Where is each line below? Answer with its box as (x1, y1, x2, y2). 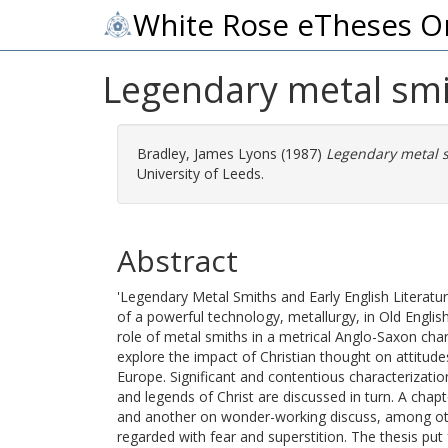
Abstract (117, 240, 238, 281)
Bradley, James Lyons (137, 144, 281, 163)
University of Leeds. (137, 164, 264, 183)
